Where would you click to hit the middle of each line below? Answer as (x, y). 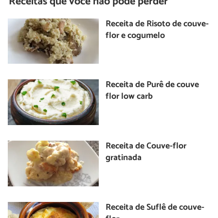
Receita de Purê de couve (153, 85)
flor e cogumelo (136, 36)
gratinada (124, 158)
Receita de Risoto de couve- (157, 24)
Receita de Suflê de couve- (155, 207)
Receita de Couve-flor (146, 146)
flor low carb (129, 97)
